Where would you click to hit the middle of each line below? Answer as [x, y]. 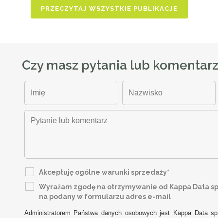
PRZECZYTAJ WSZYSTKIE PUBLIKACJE [109, 9]
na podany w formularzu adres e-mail [105, 197]
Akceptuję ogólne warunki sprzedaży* [104, 173]
